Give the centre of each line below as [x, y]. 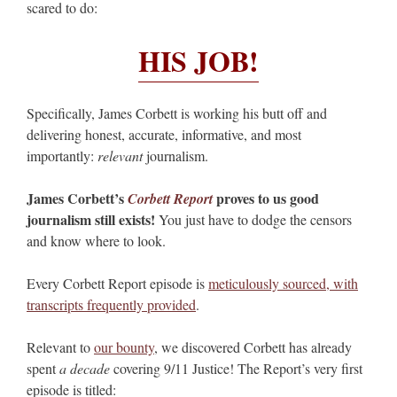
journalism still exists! [91, 220]
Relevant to [60, 347]
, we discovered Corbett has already [253, 347]
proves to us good [268, 198]
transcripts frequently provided [111, 305]
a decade [85, 369]
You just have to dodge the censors [253, 220]
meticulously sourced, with [283, 284]
